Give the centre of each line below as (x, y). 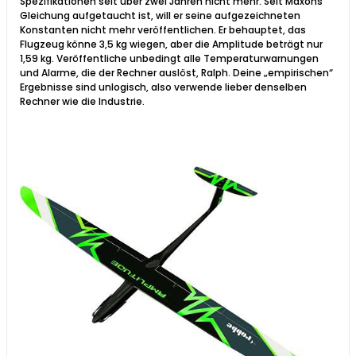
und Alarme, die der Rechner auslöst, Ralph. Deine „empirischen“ (176, 72)
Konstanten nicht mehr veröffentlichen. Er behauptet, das (163, 29)
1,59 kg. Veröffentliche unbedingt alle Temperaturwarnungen (169, 58)
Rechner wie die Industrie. (82, 101)
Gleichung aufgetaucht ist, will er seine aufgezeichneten (160, 15)
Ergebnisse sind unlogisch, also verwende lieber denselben (163, 87)
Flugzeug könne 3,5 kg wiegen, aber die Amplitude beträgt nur (171, 44)
